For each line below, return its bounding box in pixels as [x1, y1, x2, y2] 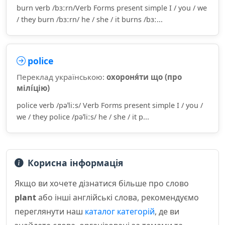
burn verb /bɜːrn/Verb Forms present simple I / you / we [17, 3, 207, 13]
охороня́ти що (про [106, 72, 182, 82]
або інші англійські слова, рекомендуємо [36, 192, 199, 203]
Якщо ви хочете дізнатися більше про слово [15, 178, 189, 189]
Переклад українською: [17, 72, 106, 82]
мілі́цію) [17, 83, 50, 93]
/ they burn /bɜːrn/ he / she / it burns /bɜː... [17, 15, 163, 24]
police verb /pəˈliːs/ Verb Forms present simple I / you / [17, 100, 203, 110]
